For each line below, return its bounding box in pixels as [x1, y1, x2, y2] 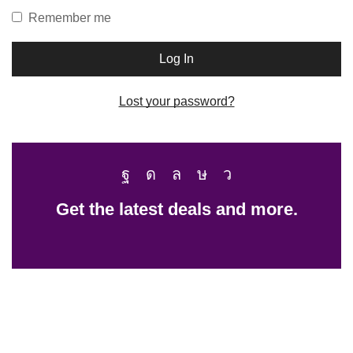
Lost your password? [118, 94, 235, 108]
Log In [159, 52, 194, 66]
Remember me [28, 10, 111, 24]
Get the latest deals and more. [55, 199, 298, 220]
